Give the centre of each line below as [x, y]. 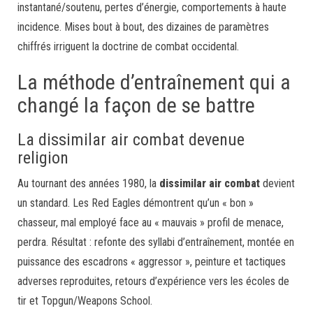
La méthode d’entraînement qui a [154, 82]
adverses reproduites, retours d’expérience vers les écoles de [153, 281]
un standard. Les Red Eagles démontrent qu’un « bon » [136, 203]
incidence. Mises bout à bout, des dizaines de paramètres [143, 27]
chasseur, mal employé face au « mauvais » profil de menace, [151, 223]
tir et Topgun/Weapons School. [85, 301]
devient [277, 183]
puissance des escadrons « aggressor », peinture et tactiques [152, 262]
